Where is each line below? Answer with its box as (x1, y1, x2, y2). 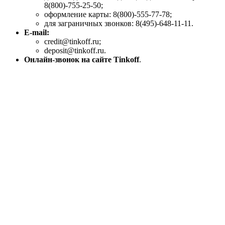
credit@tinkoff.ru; (44, 37, 101, 46)
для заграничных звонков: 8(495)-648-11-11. (44, 19, 193, 28)
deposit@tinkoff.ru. (44, 46, 106, 55)
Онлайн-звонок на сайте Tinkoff (24, 55, 139, 64)
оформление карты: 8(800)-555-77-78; (44, 10, 172, 19)
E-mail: (24, 28, 49, 37)
